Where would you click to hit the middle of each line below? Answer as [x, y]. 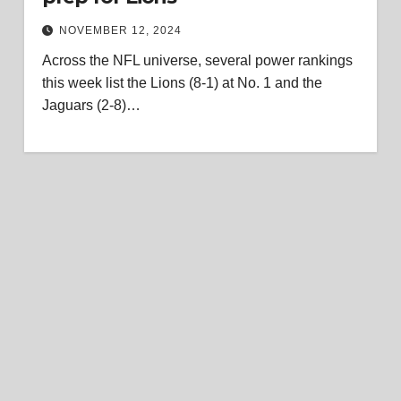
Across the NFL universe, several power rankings [197, 60]
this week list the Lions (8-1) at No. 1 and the [182, 83]
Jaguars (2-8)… [91, 105]
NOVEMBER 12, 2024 [120, 30]
